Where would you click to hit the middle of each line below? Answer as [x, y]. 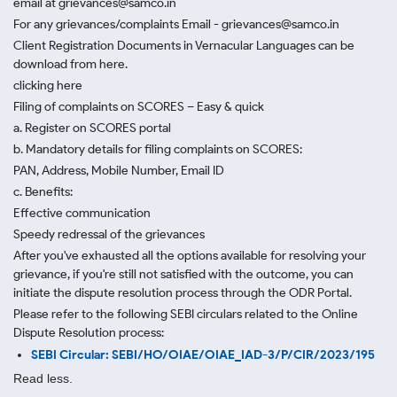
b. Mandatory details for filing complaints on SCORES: [158, 149]
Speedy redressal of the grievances [109, 234]
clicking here [48, 86]
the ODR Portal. [310, 293]
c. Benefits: [43, 192]
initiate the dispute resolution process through [140, 293]
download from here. [70, 64]
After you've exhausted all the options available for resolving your [190, 256]
